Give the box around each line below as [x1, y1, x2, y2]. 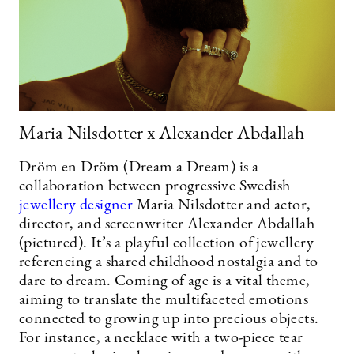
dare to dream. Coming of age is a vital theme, [19, 273, 311, 290]
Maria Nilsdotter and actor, [133, 198, 311, 214]
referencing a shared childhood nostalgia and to [19, 254, 318, 271]
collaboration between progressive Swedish [19, 179, 291, 195]
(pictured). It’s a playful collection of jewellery [19, 235, 314, 252]
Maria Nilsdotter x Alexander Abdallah [19, 125, 304, 145]
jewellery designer [19, 198, 134, 214]
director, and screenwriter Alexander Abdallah [19, 217, 314, 233]
